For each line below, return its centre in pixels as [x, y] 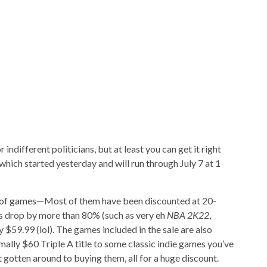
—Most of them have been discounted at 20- [126, 201]
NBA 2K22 [188, 215]
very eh [150, 215]
